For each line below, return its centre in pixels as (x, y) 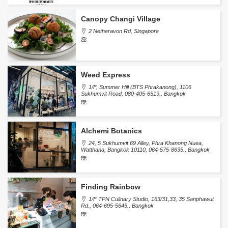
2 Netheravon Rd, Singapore (124, 31)
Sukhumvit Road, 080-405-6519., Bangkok (134, 94)
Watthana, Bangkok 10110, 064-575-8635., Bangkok (146, 150)
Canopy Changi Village (121, 19)
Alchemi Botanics (112, 131)
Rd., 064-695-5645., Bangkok (118, 206)
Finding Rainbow (111, 187)
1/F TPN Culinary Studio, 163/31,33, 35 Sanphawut (151, 199)
